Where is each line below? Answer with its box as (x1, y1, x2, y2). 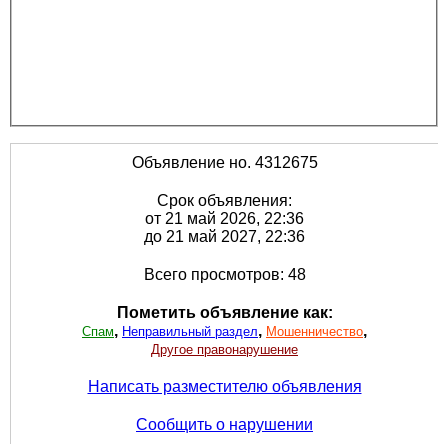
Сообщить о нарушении (136, 416, 313, 434)
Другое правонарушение (151, 342, 298, 358)
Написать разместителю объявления (87, 378, 362, 396)
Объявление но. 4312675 (131, 154, 318, 172)
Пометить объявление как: (116, 304, 333, 322)
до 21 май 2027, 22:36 (144, 228, 305, 246)
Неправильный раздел (122, 324, 258, 340)
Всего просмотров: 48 (143, 266, 306, 284)
